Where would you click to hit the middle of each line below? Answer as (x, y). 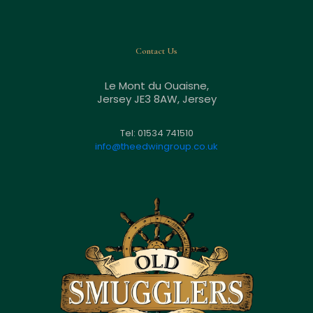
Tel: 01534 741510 (156, 133)
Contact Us (156, 51)
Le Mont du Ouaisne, (156, 85)
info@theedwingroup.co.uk (156, 146)
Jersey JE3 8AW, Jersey (156, 99)
